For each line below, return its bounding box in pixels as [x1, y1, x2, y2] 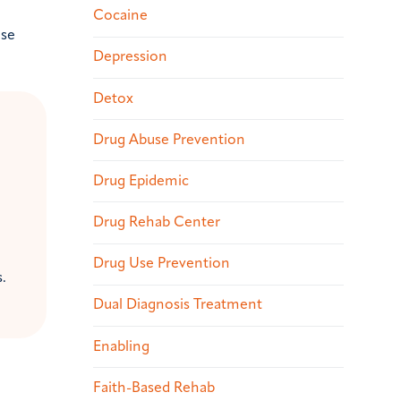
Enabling [93, 339, 149, 354]
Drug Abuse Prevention [93, 132, 245, 148]
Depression [93, 50, 167, 65]
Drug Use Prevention [93, 257, 230, 272]
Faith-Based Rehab [93, 380, 215, 396]
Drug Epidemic [93, 174, 189, 189]
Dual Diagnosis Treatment [93, 298, 262, 313]
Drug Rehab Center [93, 216, 220, 231]
